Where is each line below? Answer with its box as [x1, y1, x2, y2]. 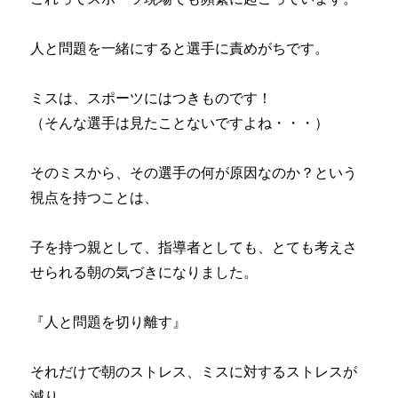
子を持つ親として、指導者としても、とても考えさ [30, 237, 358, 256]
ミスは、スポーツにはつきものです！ [30, 88, 273, 107]
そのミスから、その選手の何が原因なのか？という [30, 163, 358, 181]
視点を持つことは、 [30, 187, 159, 206]
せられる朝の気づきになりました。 [30, 262, 259, 281]
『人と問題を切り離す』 [30, 312, 187, 330]
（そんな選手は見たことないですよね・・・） [30, 113, 330, 131]
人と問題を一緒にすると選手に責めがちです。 [30, 38, 330, 57]
